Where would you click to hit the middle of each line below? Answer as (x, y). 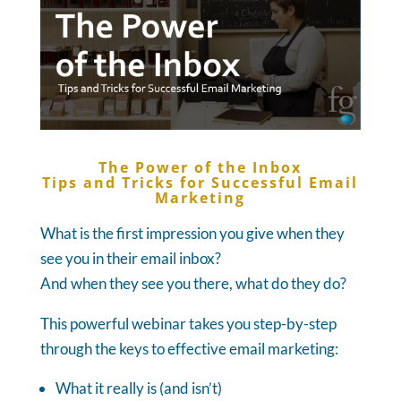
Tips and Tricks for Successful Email (200, 183)
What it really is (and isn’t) (138, 388)
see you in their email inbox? (130, 259)
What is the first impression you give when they (192, 234)
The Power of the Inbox (200, 168)
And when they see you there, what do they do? (193, 284)
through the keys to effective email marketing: (189, 349)
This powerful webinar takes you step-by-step (188, 324)
